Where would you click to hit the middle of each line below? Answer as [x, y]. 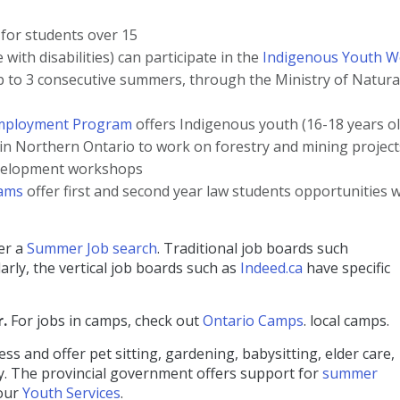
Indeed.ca [271, 268]
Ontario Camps [253, 321]
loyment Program [73, 125]
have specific [346, 268]
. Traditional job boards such [253, 249]
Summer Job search [92, 249]
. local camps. [348, 321]
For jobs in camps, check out [107, 321]
